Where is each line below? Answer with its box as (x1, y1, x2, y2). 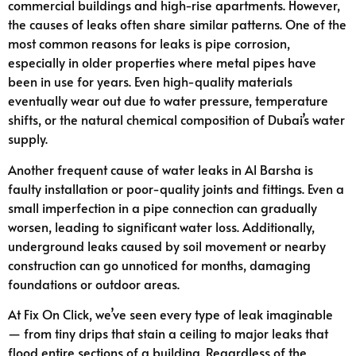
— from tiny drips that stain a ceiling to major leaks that (8, 323, 328, 342)
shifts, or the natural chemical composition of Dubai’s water (8, 110, 345, 129)
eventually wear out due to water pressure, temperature (8, 91, 328, 110)
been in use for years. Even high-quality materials (8, 72, 292, 91)
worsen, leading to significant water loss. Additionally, (8, 217, 315, 235)
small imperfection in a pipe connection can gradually (8, 198, 317, 216)
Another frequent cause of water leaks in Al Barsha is (8, 160, 313, 178)
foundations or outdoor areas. (8, 274, 180, 292)
